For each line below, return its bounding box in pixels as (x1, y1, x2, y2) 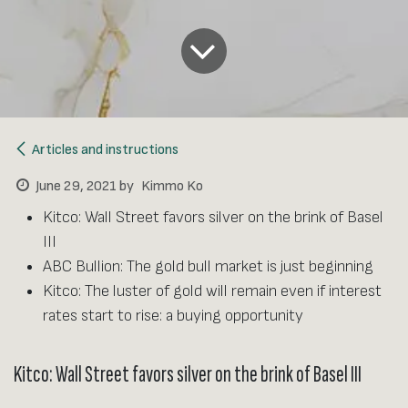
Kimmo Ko (140, 178, 203, 196)
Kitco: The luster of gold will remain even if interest (43, 281, 382, 301)
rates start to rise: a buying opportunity (43, 306, 303, 326)
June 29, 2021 (35, 178, 117, 196)
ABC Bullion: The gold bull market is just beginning (43, 257, 373, 277)
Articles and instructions (32, 141, 178, 159)
